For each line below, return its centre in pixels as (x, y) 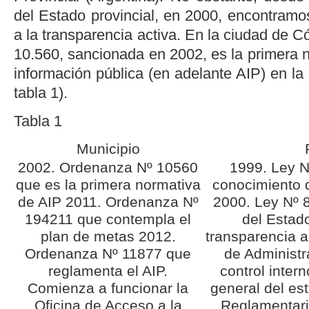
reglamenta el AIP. (108, 271)
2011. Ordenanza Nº (132, 202)
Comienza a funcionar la (108, 288)
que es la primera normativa (108, 185)
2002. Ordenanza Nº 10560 (108, 167)
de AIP (42, 202)
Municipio (108, 149)
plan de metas (90, 236)
